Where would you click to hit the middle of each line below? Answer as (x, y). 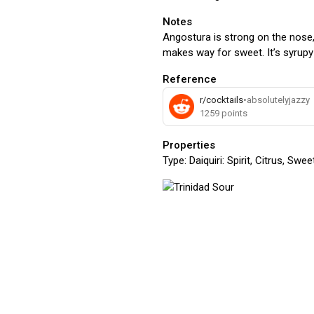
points (233, 113)
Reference (190, 79)
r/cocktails (221, 100)
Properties (189, 145)
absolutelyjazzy (278, 100)
